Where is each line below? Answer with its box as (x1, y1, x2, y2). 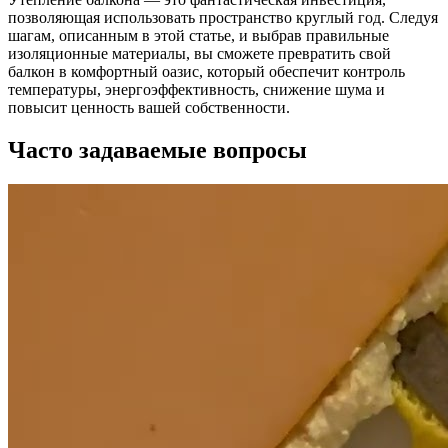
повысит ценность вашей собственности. (8, 99, 290, 117)
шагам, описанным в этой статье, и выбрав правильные (8, 27, 389, 45)
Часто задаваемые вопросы (8, 137, 307, 164)
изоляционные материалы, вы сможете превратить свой (8, 45, 391, 63)
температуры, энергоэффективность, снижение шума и (8, 81, 385, 99)
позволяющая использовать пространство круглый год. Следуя (8, 9, 438, 27)
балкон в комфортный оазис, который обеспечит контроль (8, 63, 405, 81)
